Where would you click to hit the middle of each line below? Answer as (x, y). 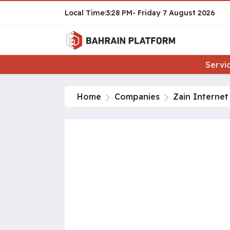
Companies (137, 97)
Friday (149, 13)
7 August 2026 (189, 13)
